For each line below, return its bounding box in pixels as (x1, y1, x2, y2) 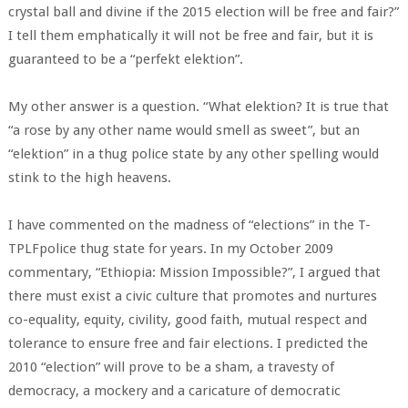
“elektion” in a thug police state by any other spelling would (7, 146, 379, 162)
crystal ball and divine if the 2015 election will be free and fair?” (7, 4, 399, 20)
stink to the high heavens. (7, 169, 171, 186)
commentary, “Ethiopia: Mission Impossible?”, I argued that (7, 264, 381, 280)
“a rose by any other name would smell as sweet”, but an (7, 122, 360, 138)
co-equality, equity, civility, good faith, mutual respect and (7, 311, 367, 328)
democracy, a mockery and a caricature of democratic (7, 382, 341, 399)
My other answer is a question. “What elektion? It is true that (7, 98, 389, 115)
